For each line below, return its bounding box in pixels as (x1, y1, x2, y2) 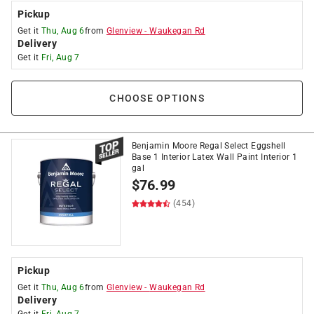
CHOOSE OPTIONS (109, 93, 205, 104)
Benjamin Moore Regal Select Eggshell (132, 141, 286, 151)
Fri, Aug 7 (41, 53, 80, 62)
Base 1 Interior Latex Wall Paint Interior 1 (132, 152, 298, 162)
